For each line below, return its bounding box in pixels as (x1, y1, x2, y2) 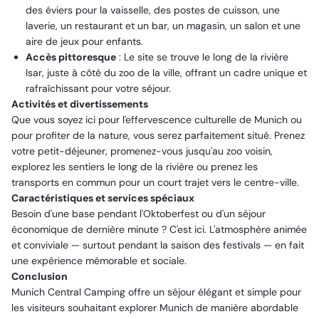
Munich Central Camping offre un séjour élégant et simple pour (11, 286, 301, 298)
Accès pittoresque (26, 51, 116, 63)
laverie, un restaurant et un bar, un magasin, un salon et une (26, 19, 300, 32)
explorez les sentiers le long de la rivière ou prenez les (11, 160, 258, 173)
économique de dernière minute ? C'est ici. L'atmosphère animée (11, 223, 307, 236)
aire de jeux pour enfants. (26, 35, 143, 48)
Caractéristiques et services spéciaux (11, 192, 194, 204)
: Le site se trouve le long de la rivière (116, 51, 288, 63)
